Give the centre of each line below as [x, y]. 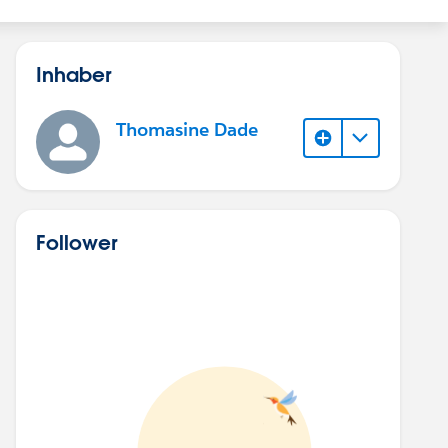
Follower [76, 242]
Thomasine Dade [187, 130]
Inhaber [73, 74]
